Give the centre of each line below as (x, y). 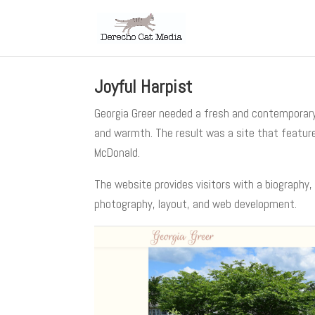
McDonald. (117, 153)
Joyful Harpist (143, 87)
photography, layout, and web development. (196, 204)
